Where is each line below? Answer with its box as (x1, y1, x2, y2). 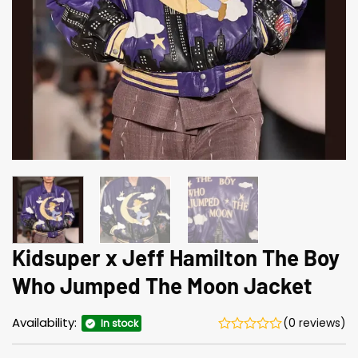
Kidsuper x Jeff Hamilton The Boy (12, 243, 340, 271)
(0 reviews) (283, 315, 346, 332)
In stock (101, 316, 138, 331)
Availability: (12, 314, 80, 332)
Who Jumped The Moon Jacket (12, 271, 312, 299)
